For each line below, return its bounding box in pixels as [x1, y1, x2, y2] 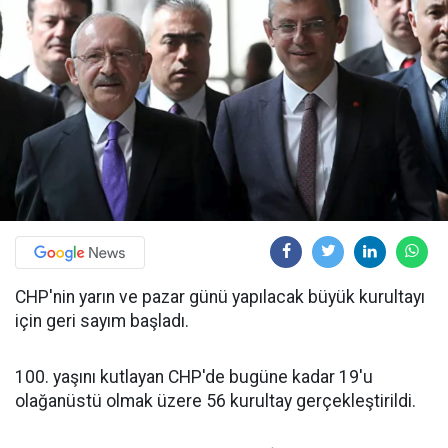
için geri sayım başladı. [15, 310, 189, 331]
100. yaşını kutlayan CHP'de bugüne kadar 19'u [15, 366, 373, 387]
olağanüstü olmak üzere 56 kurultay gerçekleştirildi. [15, 390, 416, 411]
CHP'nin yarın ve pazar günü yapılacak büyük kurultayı [15, 286, 425, 307]
